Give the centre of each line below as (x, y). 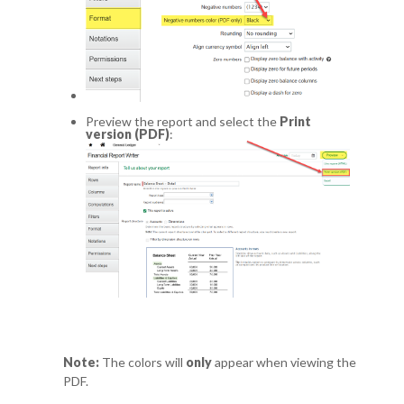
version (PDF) (128, 134)
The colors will (143, 362)
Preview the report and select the (183, 122)
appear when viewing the (285, 362)
